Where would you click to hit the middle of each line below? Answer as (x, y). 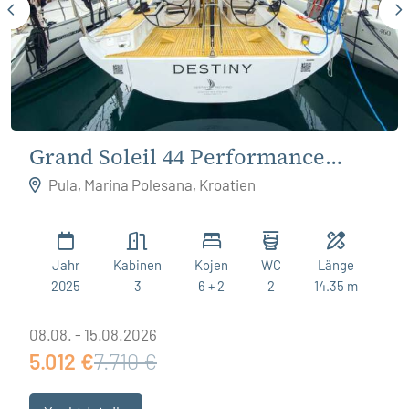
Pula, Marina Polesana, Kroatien (151, 185)
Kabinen (137, 265)
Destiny (68, 185)
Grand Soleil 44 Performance (177, 157)
